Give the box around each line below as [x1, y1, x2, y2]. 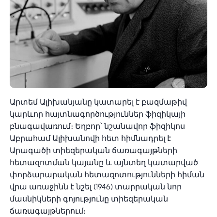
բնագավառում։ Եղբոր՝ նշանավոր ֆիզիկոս [10, 122, 185, 131]
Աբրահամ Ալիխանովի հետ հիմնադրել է [10, 134, 171, 143]
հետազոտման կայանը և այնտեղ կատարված [10, 158, 198, 168]
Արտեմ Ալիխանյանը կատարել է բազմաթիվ [10, 97, 187, 107]
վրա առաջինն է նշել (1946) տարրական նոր [10, 182, 182, 192]
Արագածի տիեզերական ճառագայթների [10, 146, 177, 155]
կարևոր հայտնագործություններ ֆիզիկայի [10, 109, 186, 119]
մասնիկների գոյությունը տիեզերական [10, 194, 168, 204]
